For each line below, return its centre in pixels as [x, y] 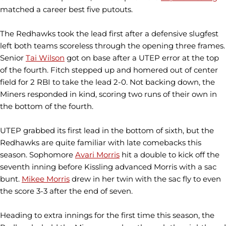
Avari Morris [97, 155]
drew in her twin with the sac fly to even [145, 179]
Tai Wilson [45, 58]
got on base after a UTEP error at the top [142, 58]
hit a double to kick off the [169, 155]
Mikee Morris [46, 179]
